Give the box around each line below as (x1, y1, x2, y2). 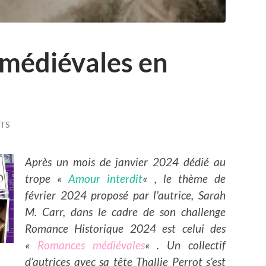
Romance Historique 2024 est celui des (25, 221, 226, 235)
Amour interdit (68, 171, 143, 185)
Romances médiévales (37, 237, 145, 252)
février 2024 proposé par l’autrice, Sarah (25, 188, 226, 202)
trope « (25, 171, 69, 185)
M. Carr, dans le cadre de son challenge (25, 204, 226, 218)
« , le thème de (142, 171, 226, 185)
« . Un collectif (144, 237, 226, 252)
